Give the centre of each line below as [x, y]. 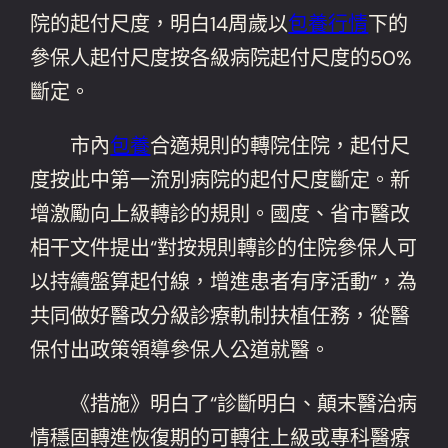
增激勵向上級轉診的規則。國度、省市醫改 [220, 213]
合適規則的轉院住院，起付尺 [280, 145]
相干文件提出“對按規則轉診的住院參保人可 [224, 247]
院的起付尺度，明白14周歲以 [159, 23]
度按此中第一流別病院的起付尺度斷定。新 [220, 179]
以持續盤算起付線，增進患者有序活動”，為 [224, 281]
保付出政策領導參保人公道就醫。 [180, 349]
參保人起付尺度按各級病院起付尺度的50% [221, 57]
